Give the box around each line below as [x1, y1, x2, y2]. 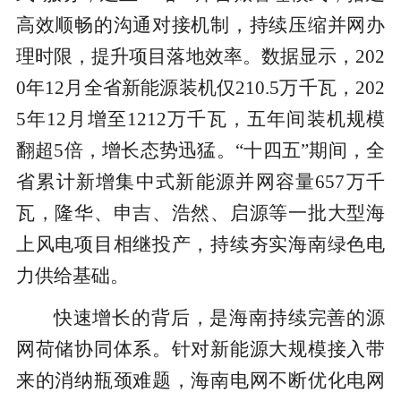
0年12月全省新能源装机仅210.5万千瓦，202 [15, 77, 386, 99]
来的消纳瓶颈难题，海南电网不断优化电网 [15, 370, 386, 392]
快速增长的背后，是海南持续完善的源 [53, 307, 386, 329]
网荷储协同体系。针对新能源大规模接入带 [15, 338, 386, 361]
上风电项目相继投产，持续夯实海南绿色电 [15, 234, 386, 256]
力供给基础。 [15, 265, 129, 287]
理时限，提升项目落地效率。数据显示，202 [15, 46, 386, 68]
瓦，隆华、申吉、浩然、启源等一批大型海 [15, 202, 386, 225]
